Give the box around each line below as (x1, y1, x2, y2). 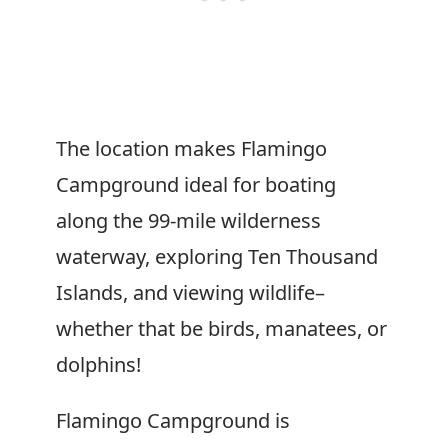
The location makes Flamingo (56, 135, 327, 162)
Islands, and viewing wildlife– (56, 279, 325, 306)
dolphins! (56, 351, 141, 378)
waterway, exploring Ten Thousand (56, 243, 378, 270)
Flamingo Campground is (56, 407, 290, 434)
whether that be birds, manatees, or (56, 315, 387, 342)
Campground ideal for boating (56, 171, 336, 198)
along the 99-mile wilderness (56, 207, 321, 234)
